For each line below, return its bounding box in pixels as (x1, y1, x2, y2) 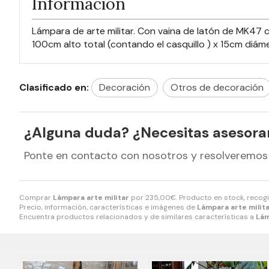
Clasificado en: (19, 81, 89, 94)
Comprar (19, 193, 53, 203)
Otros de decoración (171, 81, 264, 94)
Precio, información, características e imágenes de (19, 202, 197, 213)
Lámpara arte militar (53, 193, 129, 203)
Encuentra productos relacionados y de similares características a (19, 212, 256, 222)
